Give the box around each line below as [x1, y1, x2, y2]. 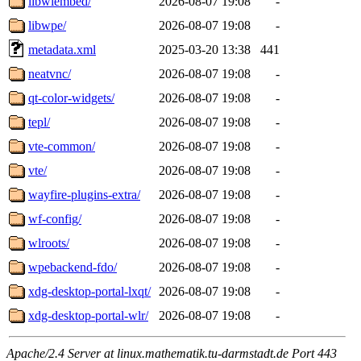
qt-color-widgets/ [28, 90, 114, 105]
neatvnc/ [28, 66, 71, 81]
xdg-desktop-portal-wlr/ [28, 308, 148, 322]
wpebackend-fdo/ [28, 259, 117, 274]
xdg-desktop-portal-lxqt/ [28, 284, 151, 298]
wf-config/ [28, 211, 81, 226]
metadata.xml [28, 42, 96, 56]
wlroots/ [28, 235, 69, 250]
